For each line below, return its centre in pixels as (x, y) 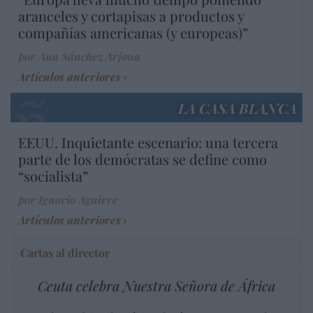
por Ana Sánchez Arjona (79, 57)
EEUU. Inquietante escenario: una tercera (148, 143)
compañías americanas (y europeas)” (133, 33)
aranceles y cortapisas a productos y (131, 16)
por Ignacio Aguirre (68, 200)
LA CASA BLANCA (238, 108)
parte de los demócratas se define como (143, 159)
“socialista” (53, 176)
